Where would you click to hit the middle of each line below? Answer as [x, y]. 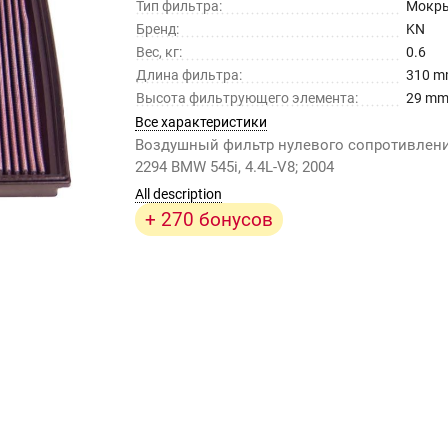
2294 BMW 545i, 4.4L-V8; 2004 [235, 167]
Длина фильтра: [189, 75]
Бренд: [158, 29]
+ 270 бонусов [209, 220]
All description [179, 194]
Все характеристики [201, 122]
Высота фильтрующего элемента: [247, 98]
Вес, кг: [159, 52]
